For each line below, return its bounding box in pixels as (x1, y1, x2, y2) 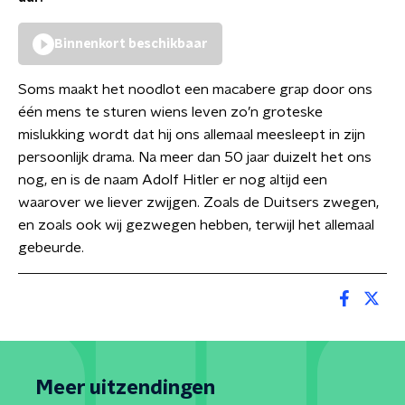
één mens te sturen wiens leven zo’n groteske (18, 105, 323, 119)
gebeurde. (18, 240, 84, 255)
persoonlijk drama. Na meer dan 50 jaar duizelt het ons (18, 150, 372, 165)
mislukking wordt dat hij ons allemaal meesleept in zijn (18, 127, 365, 142)
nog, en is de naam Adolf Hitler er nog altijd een (18, 173, 327, 187)
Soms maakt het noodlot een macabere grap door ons (18, 82, 372, 97)
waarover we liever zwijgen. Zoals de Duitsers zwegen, (18, 195, 379, 210)
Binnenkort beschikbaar (54, 38, 208, 51)
